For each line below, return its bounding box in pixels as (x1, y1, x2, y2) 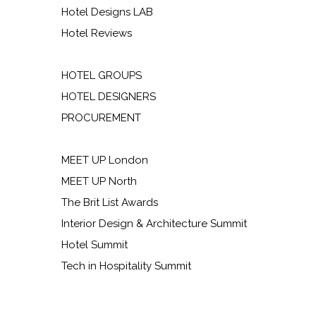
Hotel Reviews (61, 27, 132, 40)
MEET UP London (61, 154, 148, 167)
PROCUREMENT (61, 111, 141, 125)
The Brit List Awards (61, 196, 158, 209)
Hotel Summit (61, 238, 128, 252)
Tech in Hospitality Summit (61, 260, 191, 273)
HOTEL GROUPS (61, 69, 142, 83)
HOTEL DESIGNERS (61, 90, 156, 104)
